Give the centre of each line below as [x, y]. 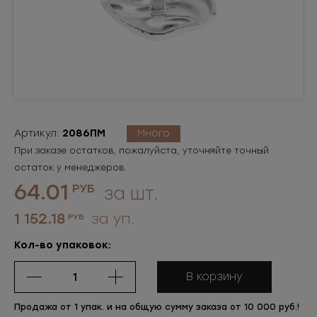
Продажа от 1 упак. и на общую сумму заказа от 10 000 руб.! [157, 307]
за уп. [111, 219]
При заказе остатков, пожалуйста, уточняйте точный [142, 151]
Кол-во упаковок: [63, 245]
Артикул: [38, 133]
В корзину [214, 277]
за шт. [129, 194]
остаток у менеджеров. [70, 168]
